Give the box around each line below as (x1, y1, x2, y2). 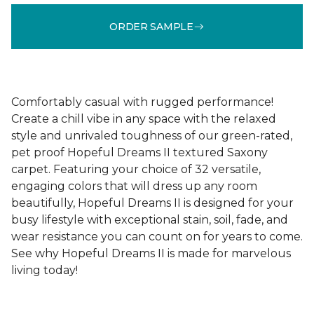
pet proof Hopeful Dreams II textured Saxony (11, 146, 268, 159)
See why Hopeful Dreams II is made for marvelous (11, 247, 291, 260)
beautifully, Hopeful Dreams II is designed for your (11, 196, 294, 210)
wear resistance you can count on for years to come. (11, 230, 303, 243)
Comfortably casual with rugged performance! (11, 95, 273, 109)
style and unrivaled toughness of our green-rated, (11, 129, 292, 142)
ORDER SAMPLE (109, 20, 193, 33)
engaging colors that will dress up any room (11, 179, 257, 193)
